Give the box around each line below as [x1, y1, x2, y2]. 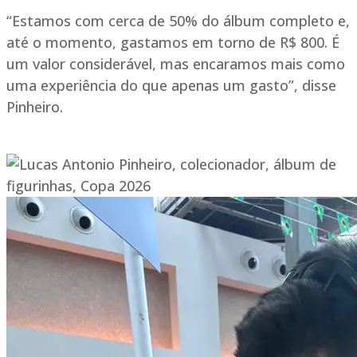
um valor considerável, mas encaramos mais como [6, 54, 345, 74]
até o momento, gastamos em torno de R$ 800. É [6, 33, 339, 53]
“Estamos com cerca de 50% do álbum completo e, [6, 11, 350, 31]
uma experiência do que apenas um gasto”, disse [6, 76, 336, 96]
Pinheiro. [6, 97, 63, 117]
